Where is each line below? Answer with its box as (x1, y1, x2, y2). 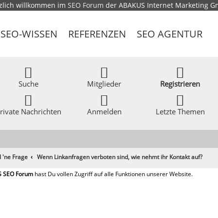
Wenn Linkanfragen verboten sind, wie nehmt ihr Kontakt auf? (37, 153, 203, 161)
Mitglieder (87, 79, 122, 89)
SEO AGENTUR (137, 27, 203, 40)
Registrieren (160, 79, 200, 89)
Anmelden (87, 107, 122, 116)
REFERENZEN (68, 27, 127, 40)
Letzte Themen (155, 107, 205, 116)
